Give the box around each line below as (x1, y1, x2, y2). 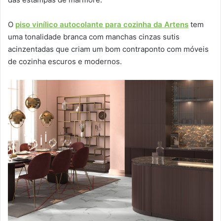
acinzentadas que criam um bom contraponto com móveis (8, 44, 209, 54)
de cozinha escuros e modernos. (8, 57, 122, 67)
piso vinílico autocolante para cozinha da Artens (15, 20, 188, 30)
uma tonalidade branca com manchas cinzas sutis (8, 32, 180, 42)
